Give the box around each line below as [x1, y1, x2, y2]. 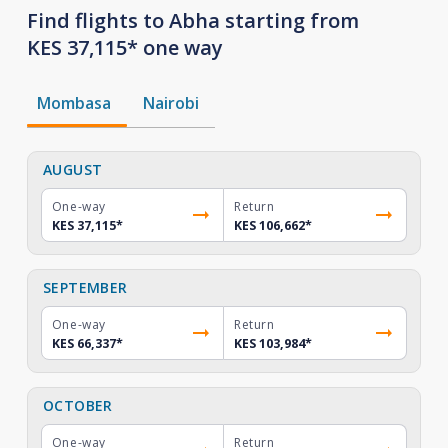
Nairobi [142, 92, 199, 114]
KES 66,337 [51, 335, 116, 352]
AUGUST [42, 160, 103, 179]
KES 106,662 [234, 217, 305, 234]
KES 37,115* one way [26, 34, 223, 61]
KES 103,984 [234, 335, 305, 352]
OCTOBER [42, 396, 113, 415]
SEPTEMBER [42, 278, 128, 297]
